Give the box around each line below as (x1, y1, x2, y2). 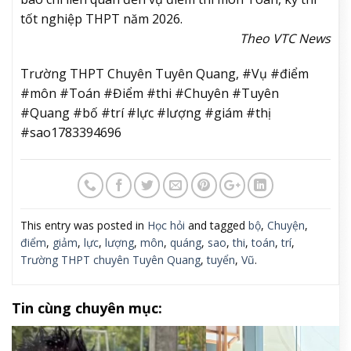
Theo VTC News (240, 29, 331, 47)
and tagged (185, 218, 248, 233)
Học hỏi (147, 218, 185, 233)
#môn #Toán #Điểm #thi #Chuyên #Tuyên (20, 85, 279, 103)
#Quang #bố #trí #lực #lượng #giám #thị (20, 104, 271, 122)
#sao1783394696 (20, 124, 121, 142)
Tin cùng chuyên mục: (12, 299, 162, 318)
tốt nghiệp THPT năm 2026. (20, 9, 183, 27)
